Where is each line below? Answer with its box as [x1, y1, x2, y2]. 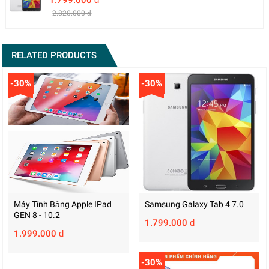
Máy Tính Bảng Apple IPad [14, 199, 112, 209]
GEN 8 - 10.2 [14, 210, 61, 220]
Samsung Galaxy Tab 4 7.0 [144, 199, 244, 209]
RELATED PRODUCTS [11, 49, 97, 61]
